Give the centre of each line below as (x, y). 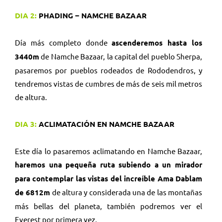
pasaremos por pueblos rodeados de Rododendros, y (109, 70)
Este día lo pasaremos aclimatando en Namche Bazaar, (109, 151)
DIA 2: (26, 15)
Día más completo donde (63, 42)
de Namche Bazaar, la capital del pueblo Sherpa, (121, 56)
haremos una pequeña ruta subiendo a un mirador (109, 164)
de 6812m (33, 192)
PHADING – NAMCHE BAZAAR (92, 15)
